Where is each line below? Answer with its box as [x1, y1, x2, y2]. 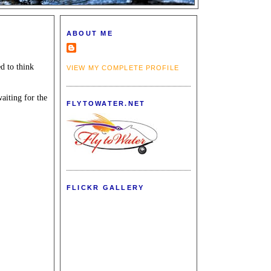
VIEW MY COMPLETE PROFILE [67, 64, 179, 72]
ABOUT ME [67, 29, 113, 37]
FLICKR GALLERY [67, 184, 145, 192]
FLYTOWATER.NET [67, 100, 146, 108]
